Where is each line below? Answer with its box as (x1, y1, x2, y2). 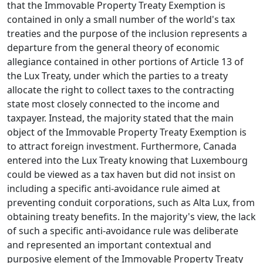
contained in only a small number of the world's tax (7, 13, 235, 26)
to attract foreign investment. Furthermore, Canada (7, 140, 237, 153)
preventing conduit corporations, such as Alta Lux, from (7, 196, 255, 210)
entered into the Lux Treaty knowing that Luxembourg (7, 154, 248, 167)
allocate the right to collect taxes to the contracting (7, 83, 234, 97)
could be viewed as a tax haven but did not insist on (7, 168, 235, 181)
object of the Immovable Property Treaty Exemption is (7, 126, 247, 139)
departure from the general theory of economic (7, 41, 220, 55)
